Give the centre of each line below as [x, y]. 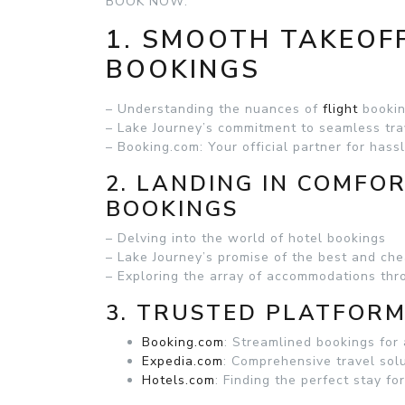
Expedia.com [183, 362]
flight [340, 109]
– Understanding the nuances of [214, 109]
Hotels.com [179, 381]
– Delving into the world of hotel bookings [246, 239]
